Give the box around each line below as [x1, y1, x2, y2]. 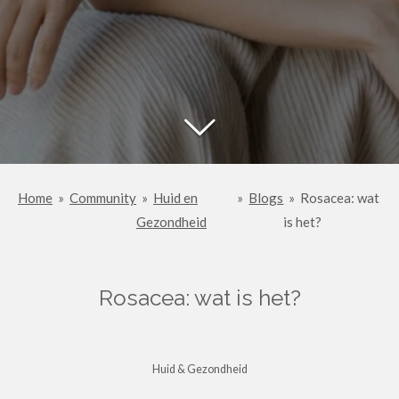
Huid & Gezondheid [151, 362, 248, 376]
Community [69, 190, 136, 206]
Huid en [153, 190, 198, 206]
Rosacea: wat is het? [98, 285, 301, 311]
